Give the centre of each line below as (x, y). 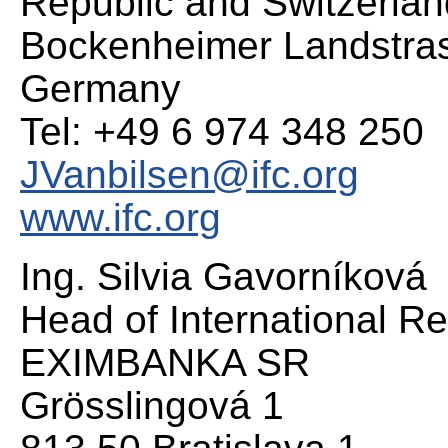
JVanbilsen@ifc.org (189, 174)
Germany (100, 88)
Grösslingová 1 (152, 405)
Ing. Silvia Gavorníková (223, 276)
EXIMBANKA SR (170, 362)
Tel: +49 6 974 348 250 (222, 131)
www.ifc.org (120, 217)
